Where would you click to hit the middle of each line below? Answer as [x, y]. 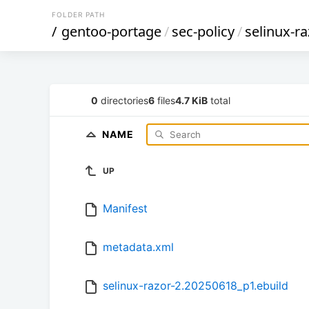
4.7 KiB [191, 100]
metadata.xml [138, 247]
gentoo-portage [111, 31]
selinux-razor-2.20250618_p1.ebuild [196, 286]
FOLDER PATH [78, 14]
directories [123, 100]
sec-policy [203, 31]
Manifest [125, 209]
